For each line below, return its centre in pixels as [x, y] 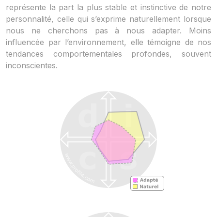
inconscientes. [32, 65]
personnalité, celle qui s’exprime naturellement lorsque [108, 19]
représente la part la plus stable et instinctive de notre [108, 7]
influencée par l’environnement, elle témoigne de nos [108, 42]
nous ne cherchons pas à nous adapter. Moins [108, 30]
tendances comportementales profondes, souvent [108, 54]
